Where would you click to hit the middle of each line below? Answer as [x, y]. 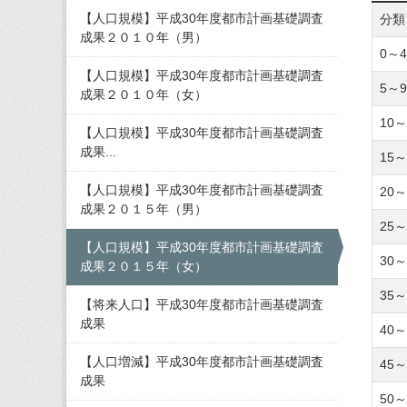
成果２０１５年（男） [144, 209]
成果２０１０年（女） [144, 94]
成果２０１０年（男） [144, 37]
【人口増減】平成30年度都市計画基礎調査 [202, 362]
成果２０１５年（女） [144, 266]
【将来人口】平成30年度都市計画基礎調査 [202, 304]
